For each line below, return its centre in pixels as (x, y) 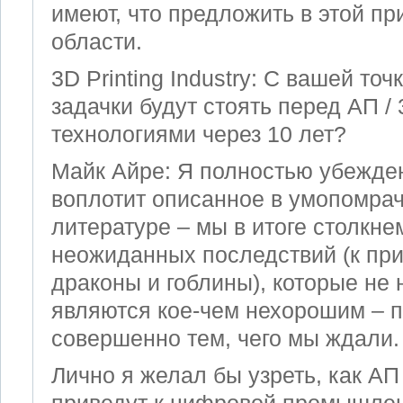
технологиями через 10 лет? (199, 134)
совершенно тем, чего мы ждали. (225, 338)
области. (97, 41)
